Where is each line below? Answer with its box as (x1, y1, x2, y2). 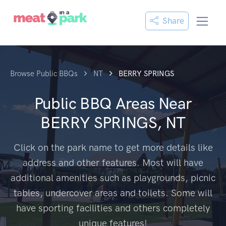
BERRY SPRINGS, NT (40, 113, 186, 132)
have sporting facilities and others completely (16, 202, 210, 214)
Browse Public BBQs (10, 69, 78, 78)
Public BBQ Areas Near (34, 94, 192, 113)
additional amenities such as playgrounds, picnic (11, 172, 215, 184)
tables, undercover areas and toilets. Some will (14, 187, 212, 199)
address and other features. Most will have (23, 157, 203, 168)
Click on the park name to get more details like (13, 142, 213, 153)
